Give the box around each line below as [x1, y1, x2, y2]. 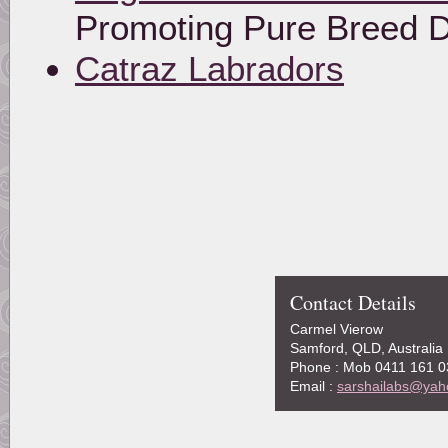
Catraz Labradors [75, 49, 344, 89]
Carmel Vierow [290, 320, 383, 337]
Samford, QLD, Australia [290, 339, 443, 356]
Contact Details [290, 288, 416, 316]
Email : [290, 377, 337, 394]
